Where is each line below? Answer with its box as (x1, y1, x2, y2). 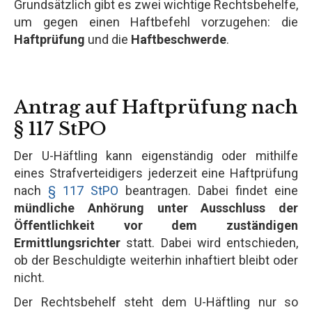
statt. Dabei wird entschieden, (120, 235, 298, 250)
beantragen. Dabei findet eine (118, 182, 298, 198)
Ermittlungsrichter (14, 235, 120, 250)
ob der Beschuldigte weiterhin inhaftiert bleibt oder (14, 252, 298, 267)
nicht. (14, 270, 45, 285)
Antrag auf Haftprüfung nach (14, 95, 298, 118)
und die (85, 31, 131, 47)
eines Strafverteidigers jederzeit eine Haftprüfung (14, 165, 298, 180)
